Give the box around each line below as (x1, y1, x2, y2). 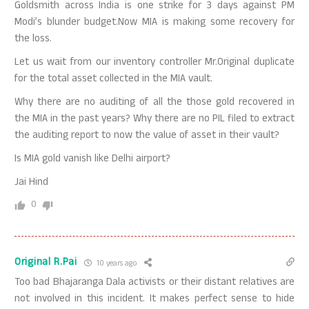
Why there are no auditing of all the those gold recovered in (14, 94, 295, 112)
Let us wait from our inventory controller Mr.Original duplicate (14, 54, 295, 72)
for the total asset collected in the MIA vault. (14, 71, 212, 88)
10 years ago (94, 258, 137, 270)
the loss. (14, 31, 52, 48)
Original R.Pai (14, 255, 77, 272)
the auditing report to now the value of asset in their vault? (14, 128, 279, 145)
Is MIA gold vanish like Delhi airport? (14, 151, 170, 168)
